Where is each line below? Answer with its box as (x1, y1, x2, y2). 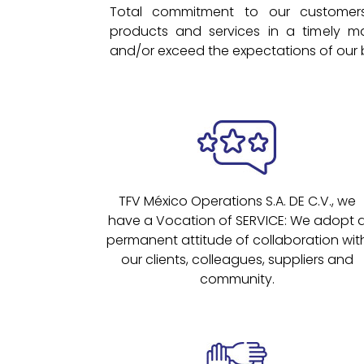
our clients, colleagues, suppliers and (120, 249, 353, 269)
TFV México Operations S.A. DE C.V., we (118, 191, 356, 210)
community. (199, 269, 275, 288)
